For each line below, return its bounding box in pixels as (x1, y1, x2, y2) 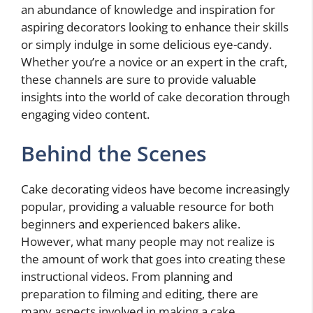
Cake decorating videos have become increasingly (21, 180, 290, 197)
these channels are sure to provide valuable (21, 71, 256, 88)
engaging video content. (21, 106, 150, 123)
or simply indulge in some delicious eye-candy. (21, 36, 272, 53)
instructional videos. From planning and (21, 268, 233, 284)
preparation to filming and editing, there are (21, 285, 259, 302)
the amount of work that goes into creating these (21, 250, 286, 267)
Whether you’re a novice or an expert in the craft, (21, 54, 287, 71)
